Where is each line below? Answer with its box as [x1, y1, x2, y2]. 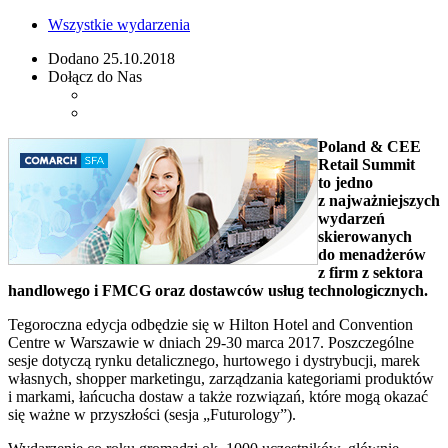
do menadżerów [318, 245, 426, 263]
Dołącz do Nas [48, 67, 142, 85]
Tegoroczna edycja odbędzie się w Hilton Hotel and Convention [8, 315, 413, 333]
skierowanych [318, 227, 412, 245]
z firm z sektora [318, 263, 423, 281]
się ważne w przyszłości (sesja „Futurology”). [8, 405, 296, 423]
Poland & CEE [318, 137, 421, 155]
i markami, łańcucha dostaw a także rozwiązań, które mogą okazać [8, 387, 428, 405]
